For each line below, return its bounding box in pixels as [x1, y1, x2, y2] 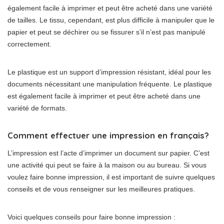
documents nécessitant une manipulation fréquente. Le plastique [7, 80, 212, 88]
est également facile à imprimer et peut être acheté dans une [7, 92, 200, 100]
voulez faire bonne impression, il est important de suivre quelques [7, 173, 215, 181]
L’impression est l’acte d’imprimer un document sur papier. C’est [7, 149, 209, 157]
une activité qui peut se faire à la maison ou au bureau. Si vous [7, 161, 206, 169]
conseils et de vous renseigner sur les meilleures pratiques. [7, 185, 195, 193]
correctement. [7, 40, 51, 48]
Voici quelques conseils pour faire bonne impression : [7, 213, 175, 221]
